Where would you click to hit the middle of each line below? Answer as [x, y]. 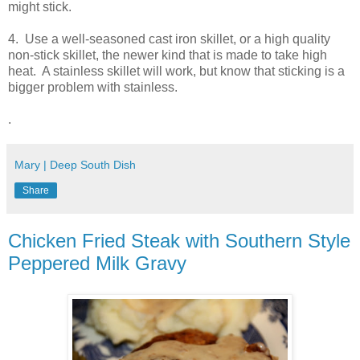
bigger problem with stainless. [93, 87]
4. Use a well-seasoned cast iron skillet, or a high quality [169, 39]
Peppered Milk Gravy [97, 263]
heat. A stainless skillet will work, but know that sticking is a [176, 71]
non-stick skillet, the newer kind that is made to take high [168, 55]
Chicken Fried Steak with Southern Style [179, 240]
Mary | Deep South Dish [75, 164]
